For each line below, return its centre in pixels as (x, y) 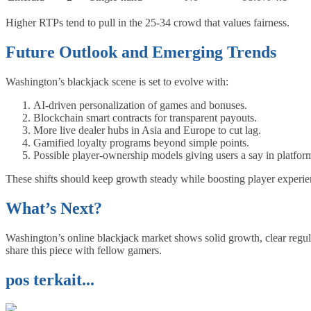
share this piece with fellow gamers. (84, 250)
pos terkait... (50, 279)
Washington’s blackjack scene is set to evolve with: (117, 81)
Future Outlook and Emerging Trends (141, 52)
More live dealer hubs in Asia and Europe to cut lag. (147, 130)
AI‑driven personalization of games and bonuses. (140, 105)
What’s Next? (54, 208)
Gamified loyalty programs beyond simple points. (141, 142)
